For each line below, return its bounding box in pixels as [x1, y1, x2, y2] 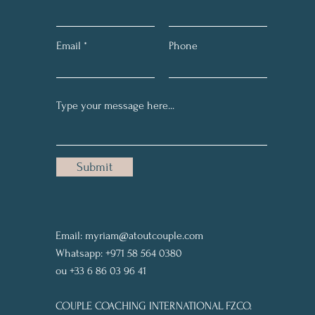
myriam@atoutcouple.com [85, 229, 203, 242]
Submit [77, 160, 112, 174]
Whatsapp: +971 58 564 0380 [56, 247, 185, 259]
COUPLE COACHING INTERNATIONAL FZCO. [56, 300, 252, 312]
